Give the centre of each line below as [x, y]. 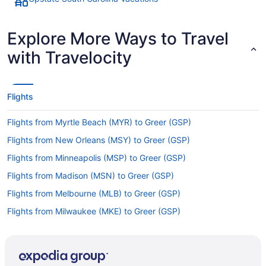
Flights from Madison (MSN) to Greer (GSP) [91, 176]
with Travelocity [69, 58]
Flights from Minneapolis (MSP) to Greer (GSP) [96, 158]
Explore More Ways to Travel [118, 39]
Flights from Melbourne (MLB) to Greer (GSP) [94, 194]
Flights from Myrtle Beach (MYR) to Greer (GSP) [99, 122]
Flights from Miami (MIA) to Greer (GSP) [83, 229]
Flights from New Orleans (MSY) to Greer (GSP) [99, 140]
